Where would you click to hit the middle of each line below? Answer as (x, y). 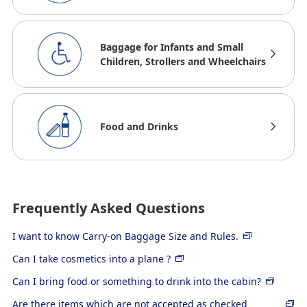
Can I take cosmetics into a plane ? (91, 258)
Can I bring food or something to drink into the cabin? (136, 281)
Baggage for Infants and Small (172, 47)
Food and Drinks (139, 127)
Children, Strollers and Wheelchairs (183, 61)
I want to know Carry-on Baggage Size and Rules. (125, 236)
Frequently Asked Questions (108, 208)
